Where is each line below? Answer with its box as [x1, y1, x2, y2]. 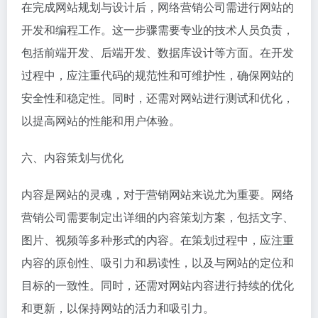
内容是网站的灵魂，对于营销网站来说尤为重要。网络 [21, 185, 294, 202]
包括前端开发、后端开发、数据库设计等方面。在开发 [21, 43, 294, 60]
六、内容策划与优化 [21, 148, 124, 165]
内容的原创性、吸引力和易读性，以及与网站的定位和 [21, 253, 294, 270]
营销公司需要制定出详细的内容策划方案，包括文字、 [21, 208, 294, 225]
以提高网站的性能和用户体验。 [21, 111, 180, 128]
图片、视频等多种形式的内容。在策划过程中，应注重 [21, 231, 294, 248]
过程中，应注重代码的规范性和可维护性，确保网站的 [21, 66, 294, 83]
